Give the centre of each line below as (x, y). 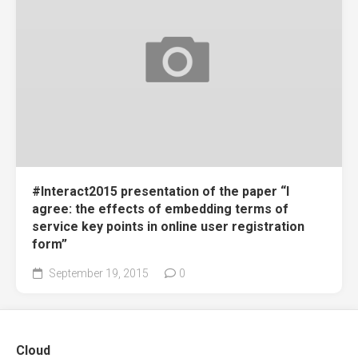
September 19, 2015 (97, 273)
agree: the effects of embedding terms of (160, 209)
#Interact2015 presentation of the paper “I (161, 191)
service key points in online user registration (168, 226)
